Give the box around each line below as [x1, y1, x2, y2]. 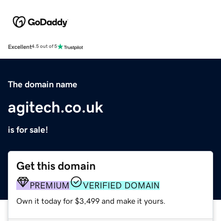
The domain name [8, 79, 77, 89]
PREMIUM [30, 181, 70, 190]
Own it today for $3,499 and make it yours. [16, 196, 166, 205]
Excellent [8, 43, 32, 50]
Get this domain [16, 160, 96, 172]
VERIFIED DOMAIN [83, 181, 160, 190]
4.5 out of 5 [32, 44, 57, 49]
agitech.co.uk [8, 99, 103, 115]
